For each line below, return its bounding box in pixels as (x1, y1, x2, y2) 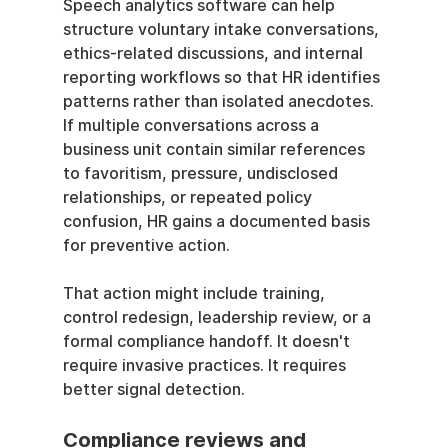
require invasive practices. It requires (62, 356, 350, 376)
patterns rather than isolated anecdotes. (62, 92, 378, 112)
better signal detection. (62, 380, 245, 400)
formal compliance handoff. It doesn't (62, 332, 354, 352)
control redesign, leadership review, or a (62, 308, 375, 328)
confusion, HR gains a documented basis (62, 212, 374, 232)
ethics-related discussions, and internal (62, 44, 367, 64)
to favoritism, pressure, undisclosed (62, 164, 342, 184)
